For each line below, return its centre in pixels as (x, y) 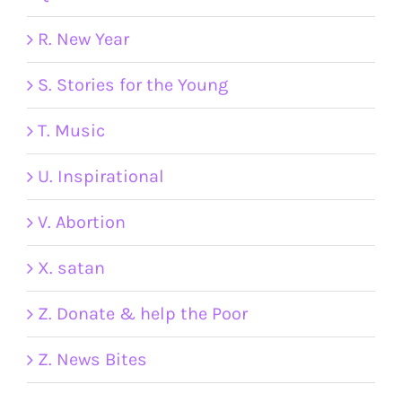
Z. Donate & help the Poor (143, 314)
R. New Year (83, 39)
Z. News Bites (92, 360)
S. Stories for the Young (133, 85)
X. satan (71, 268)
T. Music (71, 131)
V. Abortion (82, 223)
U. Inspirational (101, 177)
